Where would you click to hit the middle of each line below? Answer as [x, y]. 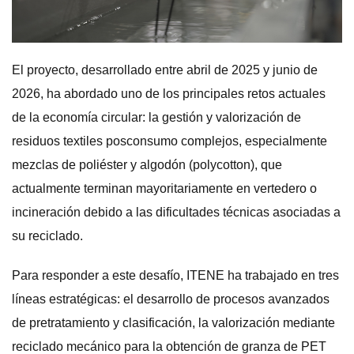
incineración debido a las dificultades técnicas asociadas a [176, 212]
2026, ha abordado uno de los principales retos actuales [169, 93]
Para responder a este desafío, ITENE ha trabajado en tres [175, 275]
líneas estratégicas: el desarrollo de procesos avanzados [171, 299]
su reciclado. [47, 235]
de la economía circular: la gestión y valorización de [156, 117]
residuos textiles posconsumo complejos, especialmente [169, 141]
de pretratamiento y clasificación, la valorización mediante [173, 322]
